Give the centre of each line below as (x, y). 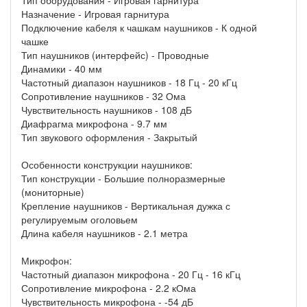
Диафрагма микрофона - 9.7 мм (94, 124)
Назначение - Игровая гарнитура (95, 14)
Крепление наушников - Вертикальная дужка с (126, 206)
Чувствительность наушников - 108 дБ (107, 110)
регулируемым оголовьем (79, 220)
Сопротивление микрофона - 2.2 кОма (109, 288)
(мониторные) (53, 192)
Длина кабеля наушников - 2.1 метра (105, 233)
